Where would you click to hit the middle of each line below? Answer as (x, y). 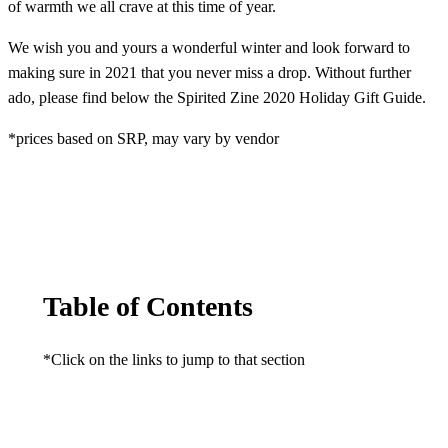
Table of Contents (147, 307)
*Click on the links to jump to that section (173, 359)
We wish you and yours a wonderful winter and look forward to (209, 48)
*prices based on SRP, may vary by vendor (143, 139)
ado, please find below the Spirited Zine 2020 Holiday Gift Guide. (217, 98)
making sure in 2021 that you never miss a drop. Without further (209, 73)
